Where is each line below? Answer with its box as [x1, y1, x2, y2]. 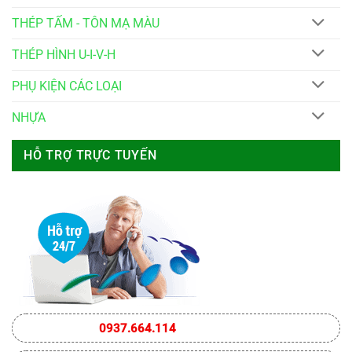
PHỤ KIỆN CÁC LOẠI [12, 78, 122, 93]
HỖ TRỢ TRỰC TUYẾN [24, 148, 157, 163]
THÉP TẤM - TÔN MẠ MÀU [12, 16, 159, 31]
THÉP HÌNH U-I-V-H [12, 46, 115, 62]
